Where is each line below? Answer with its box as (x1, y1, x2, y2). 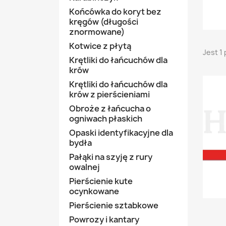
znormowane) (69, 26, 125, 37)
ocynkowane (69, 186, 119, 197)
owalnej (69, 161, 100, 173)
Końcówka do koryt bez (69, 6, 161, 17)
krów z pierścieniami (69, 89, 150, 100)
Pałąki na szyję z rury (69, 151, 152, 162)
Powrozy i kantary (69, 214, 139, 225)
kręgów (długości (69, 16, 138, 27)
